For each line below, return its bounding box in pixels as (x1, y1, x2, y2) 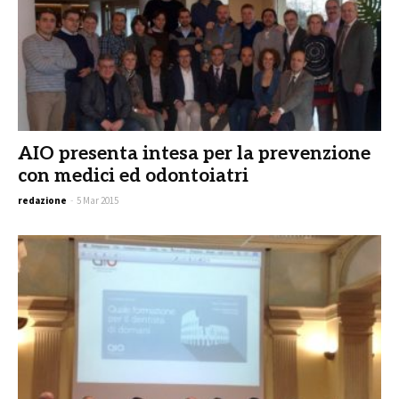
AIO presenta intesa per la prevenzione (18, 142, 370, 165)
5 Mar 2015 (77, 193, 118, 207)
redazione (18, 193, 67, 207)
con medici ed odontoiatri (18, 164, 248, 187)
